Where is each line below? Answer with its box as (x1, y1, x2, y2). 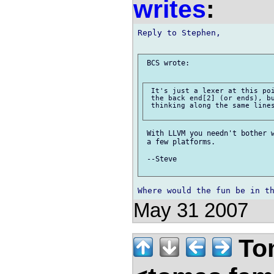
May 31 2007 (133, 199, 248, 221)
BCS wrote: (143, 59, 190, 68)
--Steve (143, 154, 177, 163)
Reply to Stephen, (138, 28, 221, 38)
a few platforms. (143, 137, 215, 146)
